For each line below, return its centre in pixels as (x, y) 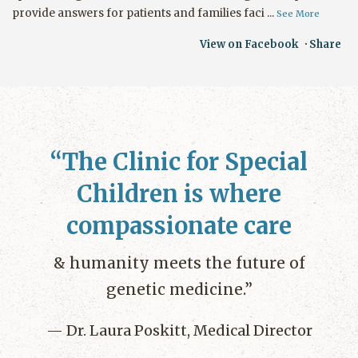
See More (298, 13)
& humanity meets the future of (179, 263)
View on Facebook (250, 45)
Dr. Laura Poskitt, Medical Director (187, 331)
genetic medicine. (175, 290)
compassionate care (179, 227)
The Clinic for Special (185, 163)
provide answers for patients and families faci (138, 13)
